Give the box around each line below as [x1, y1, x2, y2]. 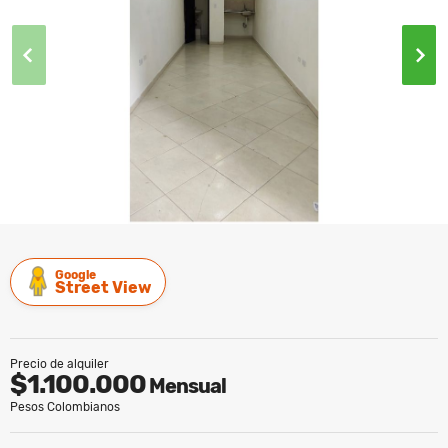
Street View [55, 278, 151, 298]
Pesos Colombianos [10, 400, 120, 415]
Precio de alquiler [10, 357, 109, 372]
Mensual [146, 374, 226, 399]
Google [55, 268, 96, 283]
